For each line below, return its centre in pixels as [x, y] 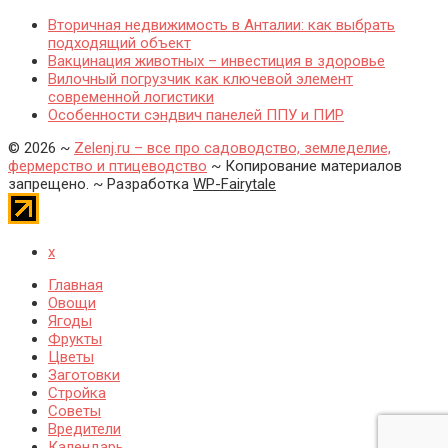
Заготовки [84, 375]
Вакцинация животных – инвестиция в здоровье [216, 61]
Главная [75, 285]
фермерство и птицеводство [107, 166]
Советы [74, 411]
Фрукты [75, 339]
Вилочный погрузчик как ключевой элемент [200, 79]
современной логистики [131, 97]
